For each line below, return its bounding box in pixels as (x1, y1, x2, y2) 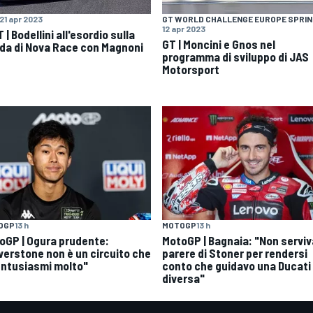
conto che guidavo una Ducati (162, 258, 311, 272)
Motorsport (162, 62, 219, 77)
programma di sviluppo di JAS (162, 50, 309, 64)
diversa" (162, 270, 205, 285)
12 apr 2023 (162, 24, 205, 34)
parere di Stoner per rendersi (162, 245, 307, 260)
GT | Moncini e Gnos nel (162, 37, 275, 52)
